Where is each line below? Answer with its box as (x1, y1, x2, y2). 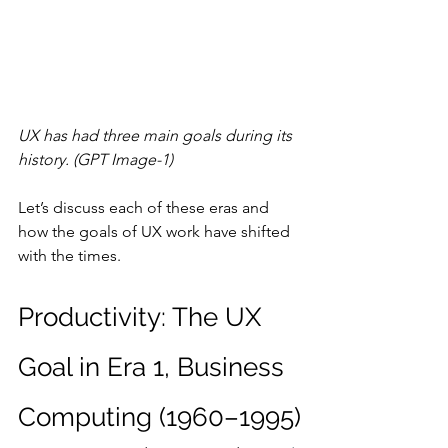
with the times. (18, 245, 121, 265)
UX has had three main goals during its (18, 125, 296, 145)
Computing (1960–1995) (18, 401, 301, 432)
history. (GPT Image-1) (18, 149, 173, 169)
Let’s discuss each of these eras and (18, 197, 273, 217)
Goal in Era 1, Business (18, 351, 291, 382)
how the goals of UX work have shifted (18, 221, 294, 241)
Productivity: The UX (18, 301, 268, 332)
